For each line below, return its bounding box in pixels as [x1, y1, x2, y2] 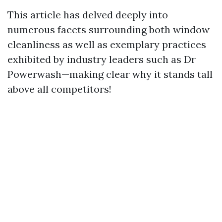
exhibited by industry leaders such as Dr [7, 53, 196, 65]
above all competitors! [7, 83, 111, 95]
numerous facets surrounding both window [7, 23, 210, 36]
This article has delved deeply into [7, 8, 168, 21]
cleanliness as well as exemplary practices [7, 38, 206, 51]
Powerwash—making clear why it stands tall [7, 68, 213, 80]
